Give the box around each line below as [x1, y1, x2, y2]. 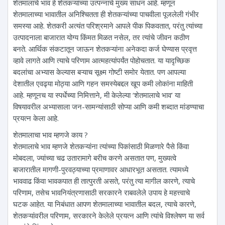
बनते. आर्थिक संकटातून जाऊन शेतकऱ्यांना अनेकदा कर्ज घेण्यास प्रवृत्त [13, 43, 197, 54]
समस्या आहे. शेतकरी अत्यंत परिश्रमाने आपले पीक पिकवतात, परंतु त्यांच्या [13, 20, 202, 31]
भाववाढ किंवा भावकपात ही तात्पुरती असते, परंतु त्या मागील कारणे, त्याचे [13, 175, 195, 186]
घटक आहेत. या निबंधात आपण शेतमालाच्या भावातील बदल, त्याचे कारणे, [13, 198, 196, 209]
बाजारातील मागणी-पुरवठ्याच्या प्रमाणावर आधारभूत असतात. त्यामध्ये [13, 164, 188, 174]
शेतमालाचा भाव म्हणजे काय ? [13, 129, 88, 140]
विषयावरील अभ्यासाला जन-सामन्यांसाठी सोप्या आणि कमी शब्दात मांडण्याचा [13, 101, 204, 111]
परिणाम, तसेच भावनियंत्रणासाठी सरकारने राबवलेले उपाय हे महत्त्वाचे [13, 187, 190, 197]
